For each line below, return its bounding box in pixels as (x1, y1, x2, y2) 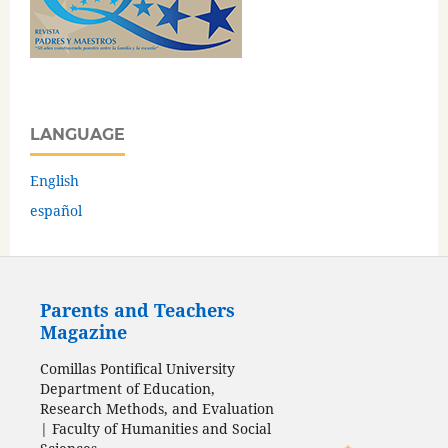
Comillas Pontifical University (39, 358, 235, 378)
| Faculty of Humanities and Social (39, 418, 271, 438)
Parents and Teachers (39, 298, 235, 323)
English (30, 170, 79, 190)
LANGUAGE (30, 124, 125, 144)
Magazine (39, 320, 127, 345)
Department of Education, (39, 378, 215, 398)
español (30, 200, 82, 220)
